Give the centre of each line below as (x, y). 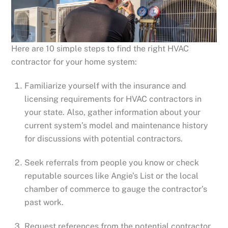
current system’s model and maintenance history (116, 126)
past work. (44, 202)
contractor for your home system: (74, 62)
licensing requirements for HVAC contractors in (113, 99)
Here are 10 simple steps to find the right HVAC (100, 49)
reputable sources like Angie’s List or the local (111, 176)
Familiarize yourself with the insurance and (105, 86)
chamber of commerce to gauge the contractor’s (116, 189)
